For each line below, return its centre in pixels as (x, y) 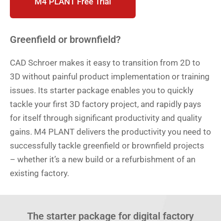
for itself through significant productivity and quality (106, 118)
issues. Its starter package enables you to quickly (102, 91)
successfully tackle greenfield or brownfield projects (107, 146)
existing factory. (39, 173)
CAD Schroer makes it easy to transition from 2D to (105, 63)
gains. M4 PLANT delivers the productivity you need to (110, 132)
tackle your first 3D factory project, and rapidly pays (106, 104)
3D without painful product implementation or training (110, 77)
